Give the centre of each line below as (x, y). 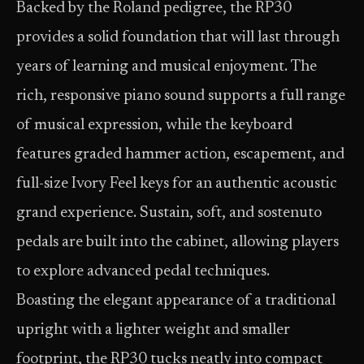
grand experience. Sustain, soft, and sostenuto (169, 213)
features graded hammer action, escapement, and (180, 155)
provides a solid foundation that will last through (178, 38)
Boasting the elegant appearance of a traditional (176, 301)
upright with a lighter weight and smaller (153, 330)
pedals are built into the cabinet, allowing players (178, 243)
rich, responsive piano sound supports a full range (181, 96)
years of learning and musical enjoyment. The (167, 67)
